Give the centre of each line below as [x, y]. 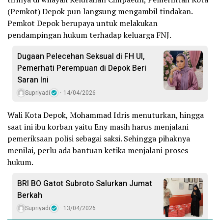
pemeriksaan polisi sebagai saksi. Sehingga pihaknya [99, 138]
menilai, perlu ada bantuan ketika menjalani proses [98, 150]
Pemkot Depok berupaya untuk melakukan [82, 23]
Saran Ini [33, 80]
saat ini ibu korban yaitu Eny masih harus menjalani [98, 126]
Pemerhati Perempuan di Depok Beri [82, 68]
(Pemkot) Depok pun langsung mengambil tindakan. [100, 11]
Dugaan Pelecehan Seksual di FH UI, [81, 56]
